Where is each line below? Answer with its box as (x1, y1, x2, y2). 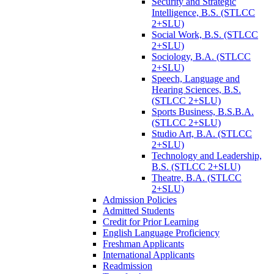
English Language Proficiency (103, 227, 220, 238)
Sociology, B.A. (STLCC (152, 51, 251, 62)
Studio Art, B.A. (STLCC (152, 128, 252, 139)
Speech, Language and (152, 73, 240, 84)
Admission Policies (103, 194, 177, 205)
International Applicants (103, 249, 194, 260)
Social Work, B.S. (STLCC (152, 29, 258, 40)
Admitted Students (103, 205, 174, 216)
